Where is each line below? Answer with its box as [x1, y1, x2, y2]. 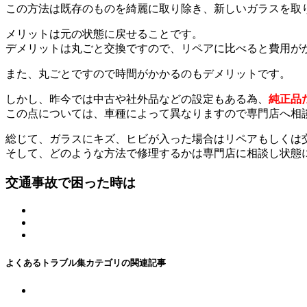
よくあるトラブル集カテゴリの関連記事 [5, 257, 166, 268]
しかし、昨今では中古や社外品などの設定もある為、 [5, 93, 269, 105]
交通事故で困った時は [5, 175, 136, 190]
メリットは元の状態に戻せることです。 [5, 28, 203, 40]
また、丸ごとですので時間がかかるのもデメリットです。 [5, 68, 291, 79]
